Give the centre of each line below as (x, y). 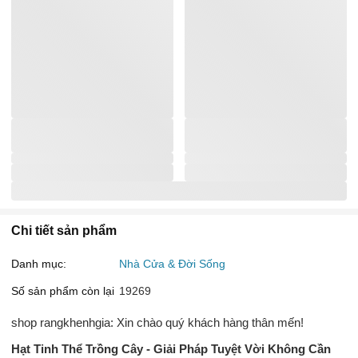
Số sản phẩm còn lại (63, 290)
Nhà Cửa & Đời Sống (172, 263)
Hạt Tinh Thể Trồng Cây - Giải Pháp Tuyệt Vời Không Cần (171, 349)
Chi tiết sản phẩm (64, 230)
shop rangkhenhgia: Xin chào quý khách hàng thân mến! (157, 322)
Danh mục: (39, 263)
